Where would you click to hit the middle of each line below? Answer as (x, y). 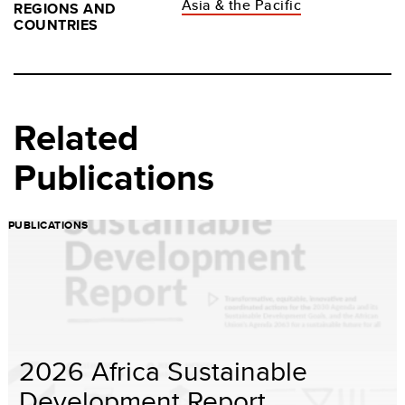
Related (76, 137)
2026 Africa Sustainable (163, 370)
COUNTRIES (56, 24)
